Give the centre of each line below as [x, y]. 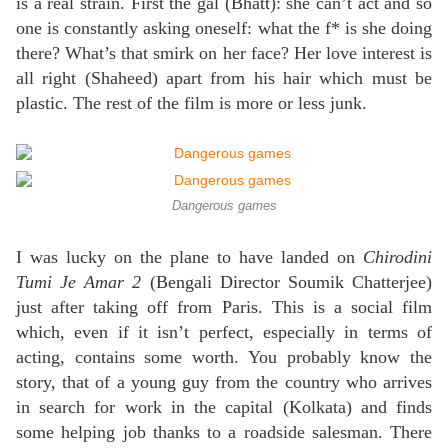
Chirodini [397, 257]
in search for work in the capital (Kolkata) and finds [224, 407]
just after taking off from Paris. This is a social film [224, 307]
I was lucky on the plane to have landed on [189, 257]
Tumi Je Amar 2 [79, 282]
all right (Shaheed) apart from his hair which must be [224, 78]
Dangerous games [224, 206]
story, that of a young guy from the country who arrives [224, 382]
